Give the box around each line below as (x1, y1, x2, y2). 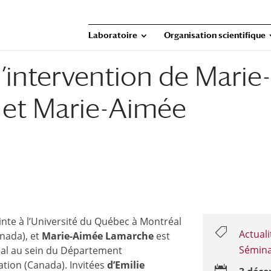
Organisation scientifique (164, 30, 266, 40)
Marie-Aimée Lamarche (42, 229, 154, 243)
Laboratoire (88, 30, 137, 40)
